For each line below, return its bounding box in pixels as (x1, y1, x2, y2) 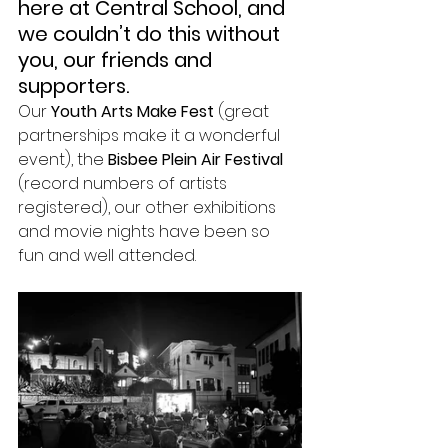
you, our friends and (18, 46, 217, 75)
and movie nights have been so (18, 220, 274, 244)
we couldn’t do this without (18, 20, 285, 49)
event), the (18, 148, 108, 172)
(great (214, 100, 273, 124)
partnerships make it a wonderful (18, 124, 284, 148)
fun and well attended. (18, 244, 196, 268)
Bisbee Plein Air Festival (108, 148, 283, 172)
